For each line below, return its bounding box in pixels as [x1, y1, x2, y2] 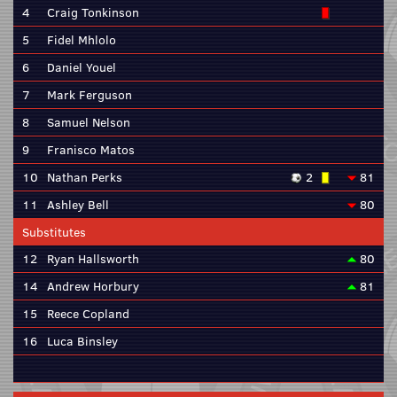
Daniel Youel [47, 58, 116, 76]
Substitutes [22, 223, 86, 241]
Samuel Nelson [47, 113, 130, 131]
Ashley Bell [47, 196, 109, 214]
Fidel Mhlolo [47, 31, 116, 49]
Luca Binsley [47, 332, 118, 350]
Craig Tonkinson [47, 4, 139, 21]
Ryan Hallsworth [47, 250, 139, 268]
